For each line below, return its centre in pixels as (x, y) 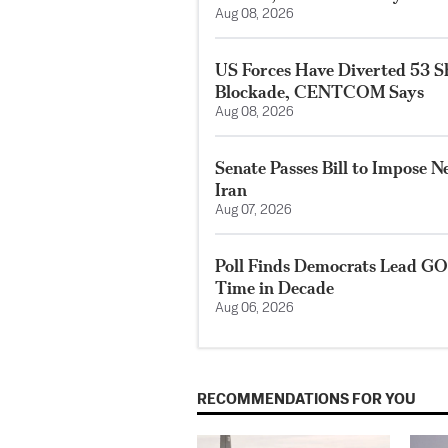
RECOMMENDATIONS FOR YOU (306, 399)
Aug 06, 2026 (254, 308)
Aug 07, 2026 (253, 210)
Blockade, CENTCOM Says (319, 91)
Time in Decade (274, 287)
